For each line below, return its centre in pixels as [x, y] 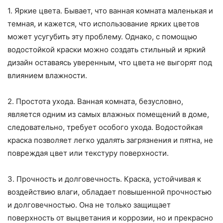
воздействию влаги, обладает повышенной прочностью [110, 192]
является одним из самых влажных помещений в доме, [108, 114]
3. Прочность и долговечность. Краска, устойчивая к [104, 179]
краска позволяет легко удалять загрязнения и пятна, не [110, 140]
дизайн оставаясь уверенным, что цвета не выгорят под [110, 63]
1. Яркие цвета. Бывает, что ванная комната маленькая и [110, 11]
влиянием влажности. [47, 76]
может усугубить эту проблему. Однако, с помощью [102, 37]
